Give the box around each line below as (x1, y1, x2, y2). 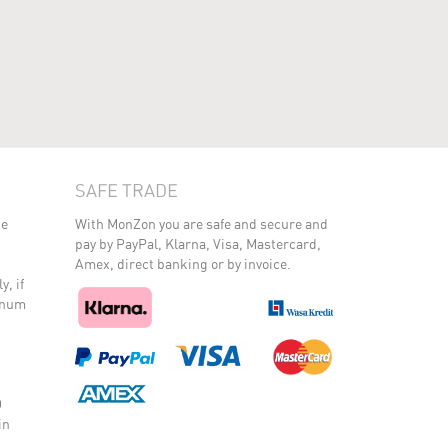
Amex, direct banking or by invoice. (75, 256, 291, 272)
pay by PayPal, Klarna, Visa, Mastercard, (75, 236, 321, 252)
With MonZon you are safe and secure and (75, 216, 328, 232)
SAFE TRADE (75, 180, 178, 201)
